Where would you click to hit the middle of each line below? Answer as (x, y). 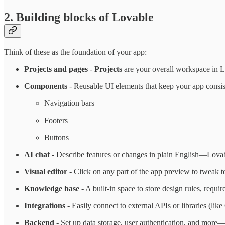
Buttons (57, 138)
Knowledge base (52, 189)
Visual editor (46, 172)
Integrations (45, 206)
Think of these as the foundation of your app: (75, 52)
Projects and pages (56, 69)
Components (47, 86)
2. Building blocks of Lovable (79, 17)
